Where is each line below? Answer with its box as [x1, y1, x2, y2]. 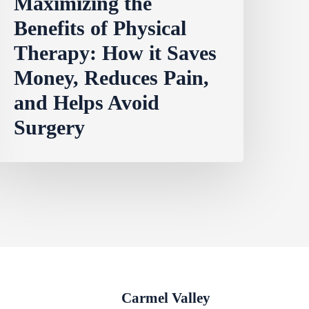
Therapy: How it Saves [14, 41, 217, 65]
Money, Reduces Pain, [14, 66, 210, 90]
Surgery [14, 116, 86, 139]
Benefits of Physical [14, 17, 187, 40]
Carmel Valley [121, 290, 211, 307]
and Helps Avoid [14, 91, 160, 114]
